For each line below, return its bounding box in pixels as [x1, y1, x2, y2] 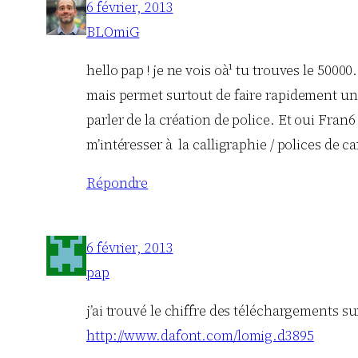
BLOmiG [86, 22, 140, 42]
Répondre [86, 173, 149, 193]
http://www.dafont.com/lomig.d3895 [86, 326, 314, 346]
